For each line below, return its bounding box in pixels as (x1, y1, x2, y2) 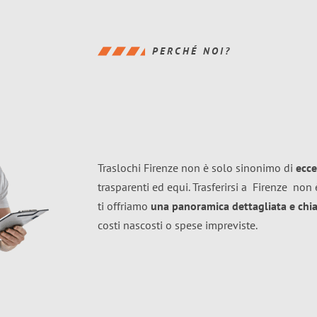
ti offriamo (98, 199, 151, 213)
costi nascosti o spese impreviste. (98, 218, 258, 232)
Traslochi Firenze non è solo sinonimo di (98, 161, 296, 175)
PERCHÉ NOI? (152, 45, 231, 57)
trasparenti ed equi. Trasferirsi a (98, 180, 253, 194)
